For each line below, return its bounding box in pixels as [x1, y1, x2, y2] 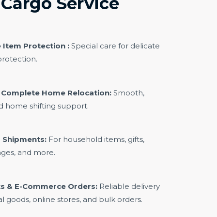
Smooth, [111, 88, 144, 97]
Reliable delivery [97, 181, 160, 191]
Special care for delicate [69, 41, 160, 50]
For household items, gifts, [46, 135, 144, 144]
